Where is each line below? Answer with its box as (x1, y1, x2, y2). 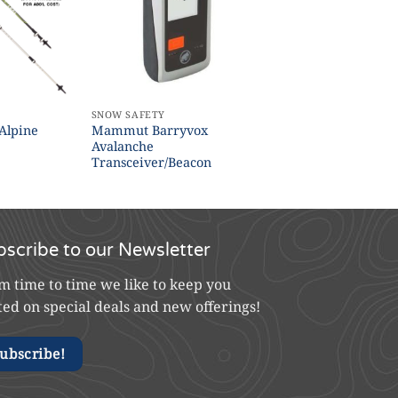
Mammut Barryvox (91, 122, 208, 139)
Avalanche (91, 138, 154, 155)
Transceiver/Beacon (91, 154, 211, 171)
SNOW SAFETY (91, 107, 165, 122)
